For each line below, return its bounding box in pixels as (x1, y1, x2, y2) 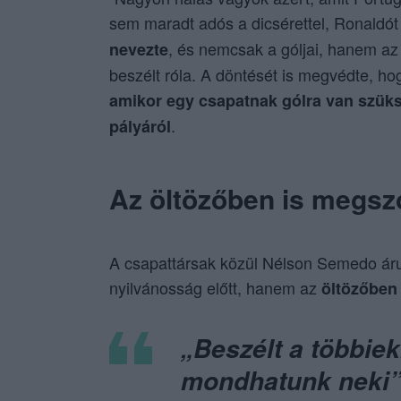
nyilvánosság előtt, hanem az (109, 276, 321, 300)
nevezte (109, 38, 168, 62)
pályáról (109, 115, 171, 139)
